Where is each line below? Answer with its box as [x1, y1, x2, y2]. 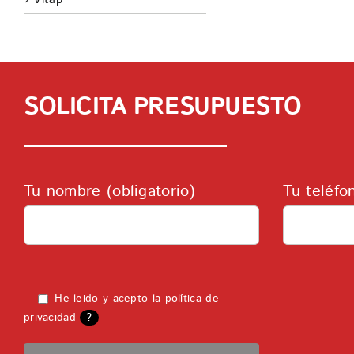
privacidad [23, 310, 76, 326]
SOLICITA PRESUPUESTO [23, 90, 302, 125]
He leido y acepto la [50, 291, 165, 307]
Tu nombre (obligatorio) [23, 180, 195, 204]
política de [164, 291, 219, 307]
